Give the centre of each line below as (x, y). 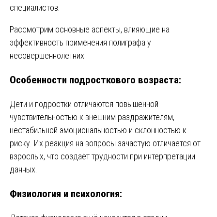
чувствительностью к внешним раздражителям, (92, 117)
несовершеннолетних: (48, 55)
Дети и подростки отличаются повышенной (84, 104)
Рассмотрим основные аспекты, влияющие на (90, 29)
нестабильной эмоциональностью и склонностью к (98, 130)
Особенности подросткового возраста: (95, 79)
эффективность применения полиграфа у (80, 42)
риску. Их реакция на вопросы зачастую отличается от (105, 143)
